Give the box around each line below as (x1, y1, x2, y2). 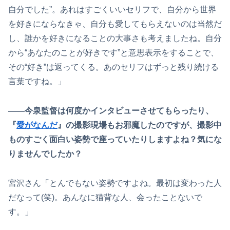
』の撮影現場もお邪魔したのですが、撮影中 (57, 120, 222, 129)
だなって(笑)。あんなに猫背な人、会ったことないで (8, 193, 202, 202)
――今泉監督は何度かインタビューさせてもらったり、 (8, 106, 214, 115)
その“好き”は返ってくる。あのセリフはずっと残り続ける (8, 62, 219, 71)
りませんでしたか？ (8, 149, 82, 158)
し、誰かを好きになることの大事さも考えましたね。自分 (8, 33, 222, 43)
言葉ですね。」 (8, 76, 66, 86)
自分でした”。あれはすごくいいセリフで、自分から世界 (8, 5, 216, 14)
